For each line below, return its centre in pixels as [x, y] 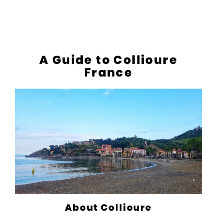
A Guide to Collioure [108, 60]
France [108, 73]
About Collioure [108, 207]
